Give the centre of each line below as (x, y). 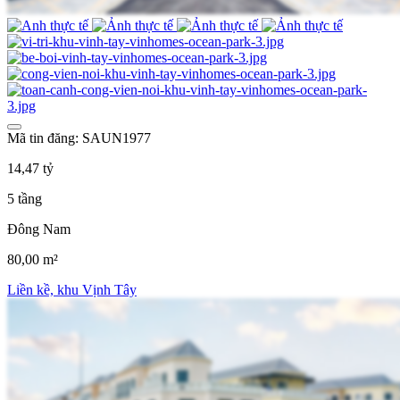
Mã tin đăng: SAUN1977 (79, 137)
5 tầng (25, 198)
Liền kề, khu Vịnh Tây (72, 289)
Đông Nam (39, 229)
